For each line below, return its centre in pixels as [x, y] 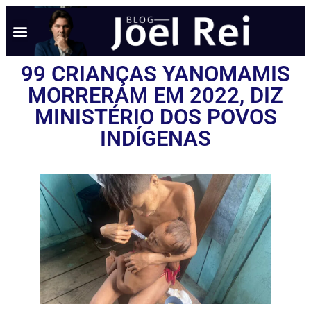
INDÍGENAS [155, 138]
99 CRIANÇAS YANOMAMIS [155, 74]
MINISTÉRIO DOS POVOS [155, 117]
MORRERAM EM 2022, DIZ [155, 95]
